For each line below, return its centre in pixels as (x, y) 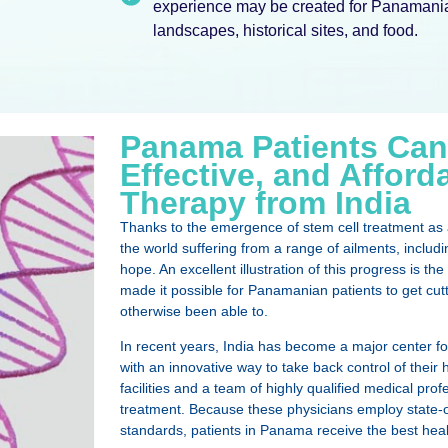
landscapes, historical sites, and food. (285, 30)
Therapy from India (265, 202)
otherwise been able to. (194, 310)
